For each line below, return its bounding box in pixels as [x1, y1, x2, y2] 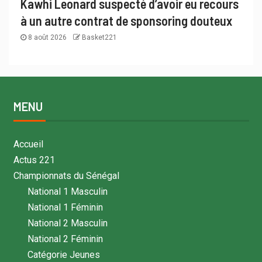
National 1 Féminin [27, 201, 103, 213]
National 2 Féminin [27, 233, 103, 244]
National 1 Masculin [27, 185, 108, 197]
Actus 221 [13, 154, 55, 166]
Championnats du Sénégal [13, 170, 119, 181]
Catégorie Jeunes [27, 249, 100, 260]
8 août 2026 [26, 33, 68, 42]
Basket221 [82, 33, 117, 42]
